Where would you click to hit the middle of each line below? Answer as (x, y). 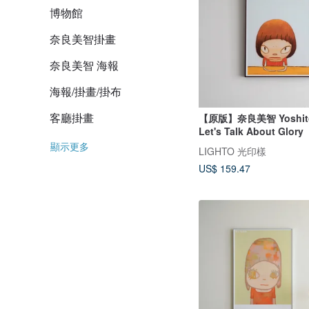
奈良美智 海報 (84, 65)
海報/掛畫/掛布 (86, 91)
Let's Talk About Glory (251, 131)
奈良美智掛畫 (83, 39)
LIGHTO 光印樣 (232, 151)
